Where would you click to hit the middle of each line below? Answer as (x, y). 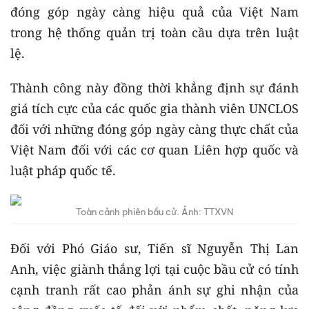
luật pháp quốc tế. (63, 170)
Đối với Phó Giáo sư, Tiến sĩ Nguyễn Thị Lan (154, 248)
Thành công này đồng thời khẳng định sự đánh (154, 88)
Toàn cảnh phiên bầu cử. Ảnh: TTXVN (154, 212)
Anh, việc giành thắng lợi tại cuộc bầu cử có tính (154, 269)
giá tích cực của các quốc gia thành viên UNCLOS (154, 108)
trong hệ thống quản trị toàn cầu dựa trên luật (154, 32)
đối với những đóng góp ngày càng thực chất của (154, 129)
